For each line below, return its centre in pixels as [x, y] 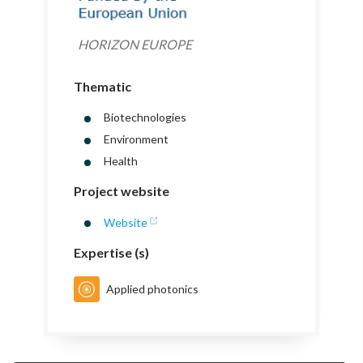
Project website [122, 190]
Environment [136, 139]
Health [120, 160]
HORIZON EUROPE [135, 44]
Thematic [102, 86]
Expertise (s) [111, 252]
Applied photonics [152, 289]
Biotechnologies [145, 117]
